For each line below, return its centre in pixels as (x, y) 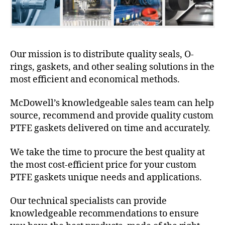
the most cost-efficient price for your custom (103, 165)
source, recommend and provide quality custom (112, 116)
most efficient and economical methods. (95, 79)
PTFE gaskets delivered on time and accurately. (110, 129)
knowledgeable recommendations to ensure (104, 214)
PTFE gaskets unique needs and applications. (106, 177)
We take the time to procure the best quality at (107, 152)
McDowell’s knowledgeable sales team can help (112, 103)
